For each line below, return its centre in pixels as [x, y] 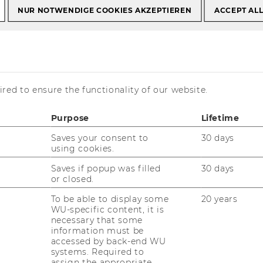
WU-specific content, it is [107, 210]
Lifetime [220, 118]
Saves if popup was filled [106, 169]
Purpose [70, 118]
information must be [97, 231]
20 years [219, 199]
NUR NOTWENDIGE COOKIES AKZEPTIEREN [105, 11]
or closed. [73, 179]
